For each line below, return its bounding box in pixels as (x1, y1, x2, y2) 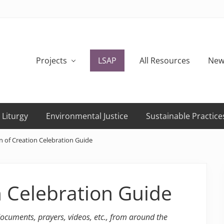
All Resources (139, 55, 190, 66)
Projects (36, 55, 67, 66)
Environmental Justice (46, 110, 128, 122)
